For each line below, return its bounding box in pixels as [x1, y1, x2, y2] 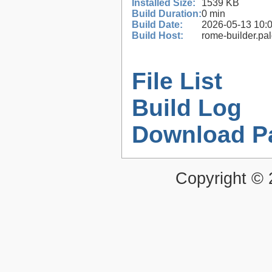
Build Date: [132, 19, 183, 30]
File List [132, 68, 222, 95]
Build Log [132, 95, 242, 121]
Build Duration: [132, 8, 202, 19]
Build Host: [132, 30, 183, 41]
